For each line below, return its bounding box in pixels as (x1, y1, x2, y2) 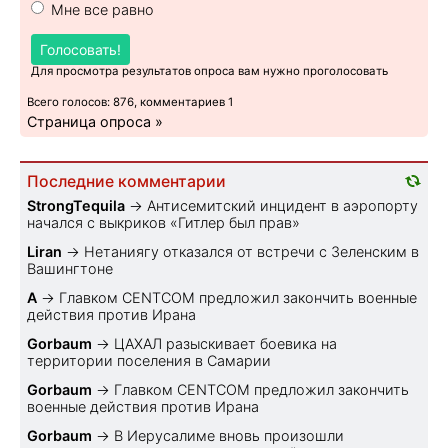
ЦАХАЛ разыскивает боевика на (114, 335, 337, 353)
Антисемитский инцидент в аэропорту (147, 197, 418, 215)
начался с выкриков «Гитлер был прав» (27, 214, 300, 232)
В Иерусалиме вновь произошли (114, 427, 344, 445)
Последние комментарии (27, 172, 226, 192)
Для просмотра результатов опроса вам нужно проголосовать (31, 64, 388, 79)
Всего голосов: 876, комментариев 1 (27, 95, 233, 110)
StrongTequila (27, 197, 125, 215)
